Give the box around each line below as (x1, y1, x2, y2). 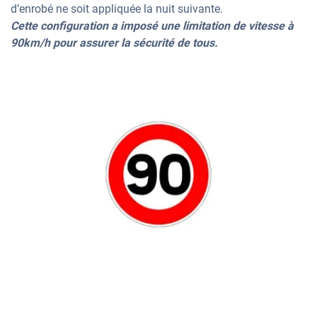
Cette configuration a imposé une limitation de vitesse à (11, 19, 294, 33)
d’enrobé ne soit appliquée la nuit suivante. (11, 2, 223, 16)
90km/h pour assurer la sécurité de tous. (11, 36, 218, 50)
